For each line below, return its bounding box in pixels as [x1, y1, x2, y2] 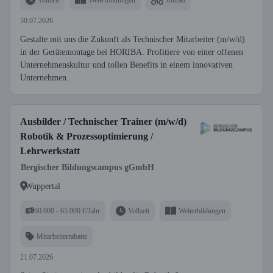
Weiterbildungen [179, 206, 225, 215]
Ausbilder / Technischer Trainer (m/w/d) [20, 116, 186, 127]
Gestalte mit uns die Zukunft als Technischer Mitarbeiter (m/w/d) [20, 35, 245, 44]
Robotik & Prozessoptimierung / [20, 131, 153, 141]
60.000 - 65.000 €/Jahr [34, 206, 100, 215]
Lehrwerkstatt [20, 146, 80, 156]
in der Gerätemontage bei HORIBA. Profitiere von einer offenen [20, 48, 243, 57]
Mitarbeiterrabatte [37, 232, 87, 241]
